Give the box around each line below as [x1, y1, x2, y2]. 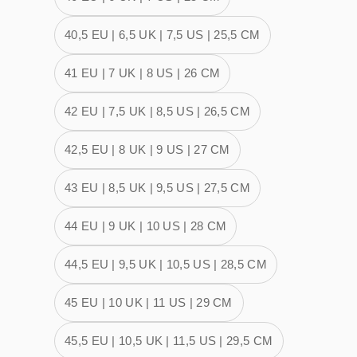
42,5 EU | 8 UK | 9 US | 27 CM [65, 143, 230, 156]
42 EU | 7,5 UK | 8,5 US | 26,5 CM [65, 104, 250, 118]
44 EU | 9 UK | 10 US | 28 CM [65, 219, 227, 233]
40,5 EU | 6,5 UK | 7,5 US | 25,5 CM [65, 28, 261, 41]
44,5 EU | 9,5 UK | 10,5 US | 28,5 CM [65, 257, 267, 271]
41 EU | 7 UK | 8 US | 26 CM [65, 66, 221, 80]
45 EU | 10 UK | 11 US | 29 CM [65, 296, 233, 309]
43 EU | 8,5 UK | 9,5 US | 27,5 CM [65, 181, 250, 194]
